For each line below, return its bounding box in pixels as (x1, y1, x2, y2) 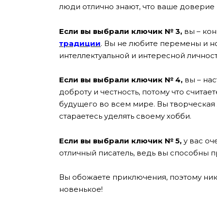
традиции (59, 38, 101, 48)
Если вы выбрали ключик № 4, (59, 75, 183, 85)
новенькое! (59, 185, 103, 194)
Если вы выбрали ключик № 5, (59, 136, 184, 145)
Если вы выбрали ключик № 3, (59, 26, 182, 36)
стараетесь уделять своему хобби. (59, 111, 191, 121)
